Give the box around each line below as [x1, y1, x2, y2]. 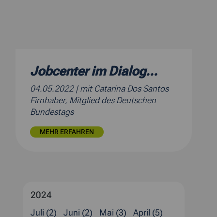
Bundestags [30, 107, 74, 117]
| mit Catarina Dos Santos [76, 83, 169, 93]
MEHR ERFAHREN [40, 127, 94, 136]
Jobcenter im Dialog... [30, 63, 157, 79]
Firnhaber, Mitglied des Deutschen [30, 95, 156, 105]
